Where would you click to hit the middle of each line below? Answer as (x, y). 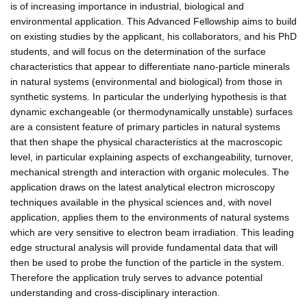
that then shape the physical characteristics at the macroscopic (146, 142)
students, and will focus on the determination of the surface (138, 51)
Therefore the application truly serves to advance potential (136, 277)
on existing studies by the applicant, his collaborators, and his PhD (153, 36)
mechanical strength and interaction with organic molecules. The (150, 172)
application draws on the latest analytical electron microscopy (143, 187)
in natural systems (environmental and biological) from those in (146, 81)
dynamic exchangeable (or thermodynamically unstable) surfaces (151, 111)
